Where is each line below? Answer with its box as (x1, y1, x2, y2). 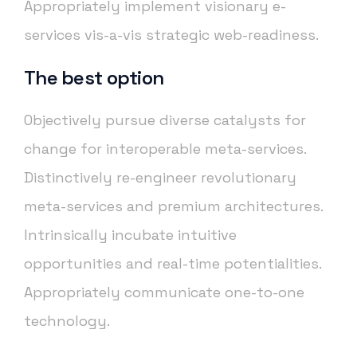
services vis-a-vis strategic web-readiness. (24, 25, 319, 45)
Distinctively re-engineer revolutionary (24, 168, 296, 187)
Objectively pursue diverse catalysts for (24, 111, 306, 130)
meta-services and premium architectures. (24, 197, 323, 216)
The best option (24, 65, 164, 91)
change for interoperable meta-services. (24, 139, 306, 159)
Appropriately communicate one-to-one (24, 283, 304, 302)
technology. (24, 312, 110, 331)
